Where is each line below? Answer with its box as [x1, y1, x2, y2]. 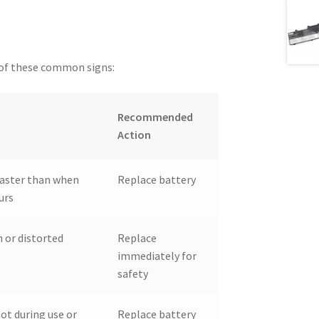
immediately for [117, 248, 197, 263]
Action [117, 127, 151, 142]
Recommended [117, 109, 193, 124]
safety [117, 266, 148, 281]
